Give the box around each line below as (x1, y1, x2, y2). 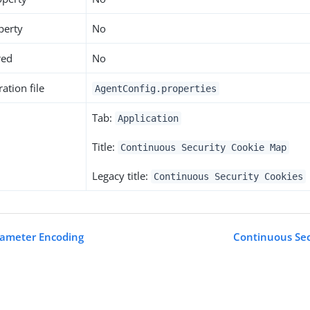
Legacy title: (92, 169, 152, 183)
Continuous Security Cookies (154, 171, 303, 182)
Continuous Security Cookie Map (120, 142, 286, 153)
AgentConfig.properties (95, 83, 217, 94)
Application (118, 113, 179, 124)
